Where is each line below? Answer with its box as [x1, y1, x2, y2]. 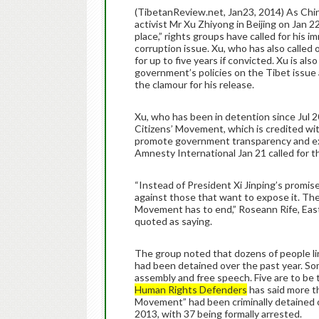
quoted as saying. [135, 215, 212, 227]
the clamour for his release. [135, 78, 254, 90]
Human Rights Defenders [135, 283, 247, 296]
